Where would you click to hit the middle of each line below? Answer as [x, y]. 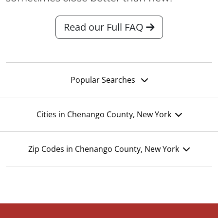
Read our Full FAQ [105, 27]
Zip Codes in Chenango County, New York [104, 149]
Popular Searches [104, 80]
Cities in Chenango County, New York [104, 115]
